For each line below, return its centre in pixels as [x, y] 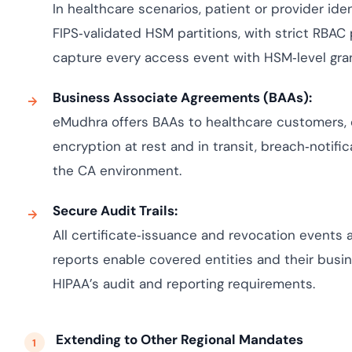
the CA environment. [117, 170]
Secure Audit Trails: [115, 211]
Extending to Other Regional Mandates [179, 339]
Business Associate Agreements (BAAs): [182, 97]
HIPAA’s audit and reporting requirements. [183, 284]
